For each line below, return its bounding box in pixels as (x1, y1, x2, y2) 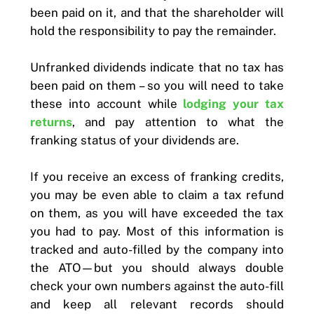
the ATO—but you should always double (29, 260, 285, 275)
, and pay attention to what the (71, 114, 285, 129)
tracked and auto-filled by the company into (29, 242, 285, 257)
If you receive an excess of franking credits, (29, 169, 285, 184)
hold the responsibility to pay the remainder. (29, 23, 276, 38)
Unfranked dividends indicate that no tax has (29, 60, 285, 74)
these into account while (29, 96, 184, 111)
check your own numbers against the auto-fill (29, 278, 285, 293)
